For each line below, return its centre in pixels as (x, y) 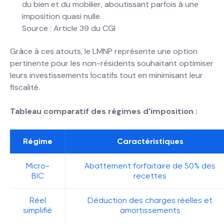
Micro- (37, 166)
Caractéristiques (150, 141)
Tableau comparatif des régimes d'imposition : (104, 111)
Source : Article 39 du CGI (69, 28)
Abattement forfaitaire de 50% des (150, 166)
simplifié (37, 210)
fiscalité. (25, 87)
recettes (150, 176)
